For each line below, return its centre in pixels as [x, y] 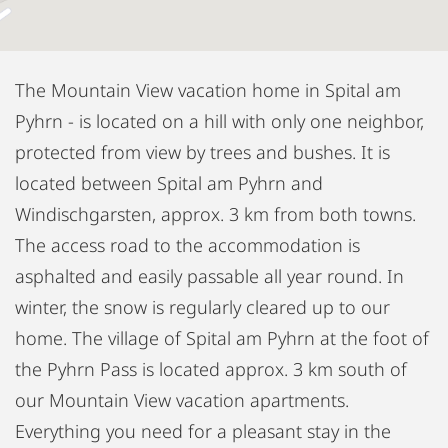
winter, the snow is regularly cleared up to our [202, 306]
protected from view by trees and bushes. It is [202, 151]
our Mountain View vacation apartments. [182, 399]
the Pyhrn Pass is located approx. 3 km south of [211, 368]
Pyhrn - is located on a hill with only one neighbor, [219, 120]
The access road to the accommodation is [187, 244]
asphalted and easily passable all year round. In [209, 275]
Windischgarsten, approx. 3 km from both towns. [215, 213]
